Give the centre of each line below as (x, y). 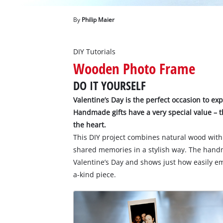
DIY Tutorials (95, 51)
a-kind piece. (95, 174)
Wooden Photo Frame (134, 68)
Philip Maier (98, 19)
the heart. (90, 124)
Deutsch (39, 28)
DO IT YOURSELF (110, 85)
